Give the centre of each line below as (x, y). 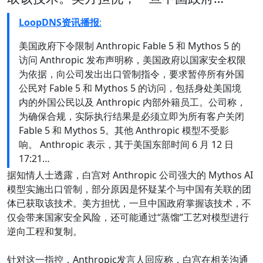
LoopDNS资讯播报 (59, 23)
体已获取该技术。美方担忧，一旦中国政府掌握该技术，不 (129, 203)
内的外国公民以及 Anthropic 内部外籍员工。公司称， (132, 102)
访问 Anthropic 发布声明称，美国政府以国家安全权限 (132, 60)
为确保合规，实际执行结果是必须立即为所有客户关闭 (131, 117)
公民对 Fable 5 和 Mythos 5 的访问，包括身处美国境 (130, 88)
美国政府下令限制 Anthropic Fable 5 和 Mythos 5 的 (130, 46)
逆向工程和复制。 (45, 232)
